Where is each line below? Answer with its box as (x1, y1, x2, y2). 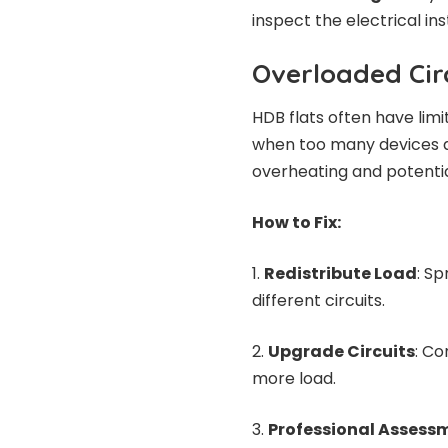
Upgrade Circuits (268, 340, 415, 364)
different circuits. (252, 289, 385, 313)
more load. (252, 367, 336, 391)
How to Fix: (252, 211, 341, 235)
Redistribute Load (264, 262, 417, 286)
